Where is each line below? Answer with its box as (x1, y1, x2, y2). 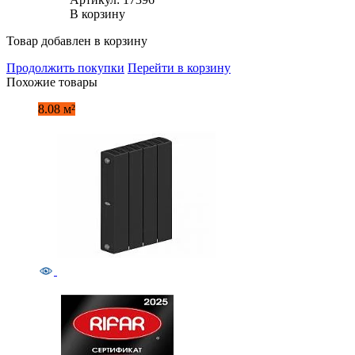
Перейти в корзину (128, 60, 231, 74)
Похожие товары (6, 74, 97, 89)
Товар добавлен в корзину (6, 33, 147, 48)
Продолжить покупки (6, 60, 124, 74)
